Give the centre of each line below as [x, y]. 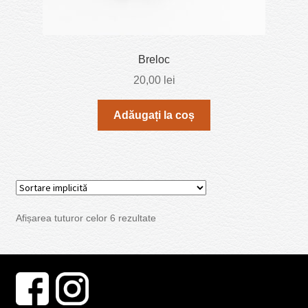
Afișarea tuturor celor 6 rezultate [86, 218]
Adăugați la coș [154, 115]
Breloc [154, 59]
